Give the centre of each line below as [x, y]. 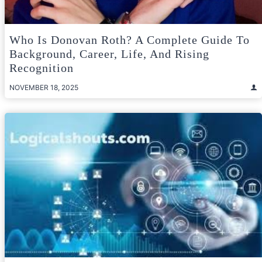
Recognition [42, 68]
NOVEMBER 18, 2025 [44, 87]
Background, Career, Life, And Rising [109, 54]
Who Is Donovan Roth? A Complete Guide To [130, 39]
